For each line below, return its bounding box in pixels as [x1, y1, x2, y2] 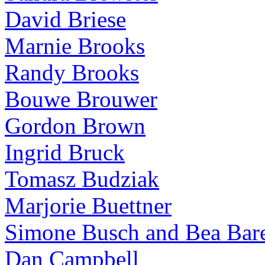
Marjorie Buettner [5, 193, 172, 218]
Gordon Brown [5, 113, 146, 138]
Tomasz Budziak [5, 166, 159, 192]
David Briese [5, 7, 126, 32]
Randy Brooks [5, 60, 139, 85]
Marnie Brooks [5, 33, 145, 59]
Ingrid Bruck [5, 140, 125, 165]
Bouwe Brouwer [5, 86, 157, 112]
